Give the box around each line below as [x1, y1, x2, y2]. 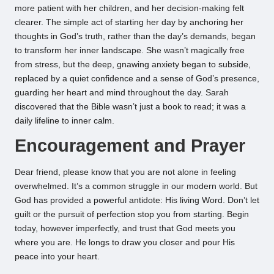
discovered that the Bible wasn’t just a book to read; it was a [15, 102, 246, 112]
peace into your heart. [15, 251, 100, 261]
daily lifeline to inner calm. [15, 116, 114, 126]
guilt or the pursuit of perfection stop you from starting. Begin [15, 209, 249, 219]
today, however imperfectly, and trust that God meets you [15, 223, 235, 233]
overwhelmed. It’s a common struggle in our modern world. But [15, 181, 257, 191]
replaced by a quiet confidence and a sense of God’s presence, [15, 74, 259, 84]
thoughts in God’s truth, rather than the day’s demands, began [15, 32, 256, 42]
